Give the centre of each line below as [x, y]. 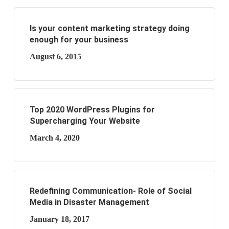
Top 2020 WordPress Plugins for [92, 110]
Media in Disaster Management [89, 202]
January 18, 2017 [59, 219]
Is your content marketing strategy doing [109, 28]
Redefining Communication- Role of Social [110, 191]
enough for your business [79, 40]
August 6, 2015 [55, 56]
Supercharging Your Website [85, 121]
